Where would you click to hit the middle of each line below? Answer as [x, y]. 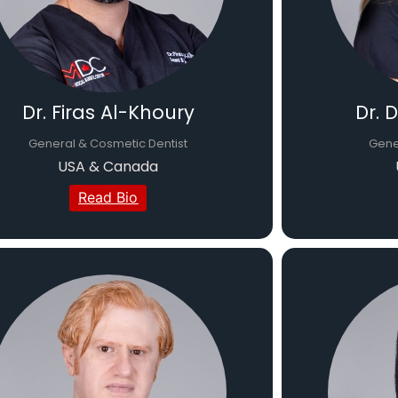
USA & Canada [108, 167]
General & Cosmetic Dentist [108, 144]
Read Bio [108, 198]
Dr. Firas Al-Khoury [108, 113]
